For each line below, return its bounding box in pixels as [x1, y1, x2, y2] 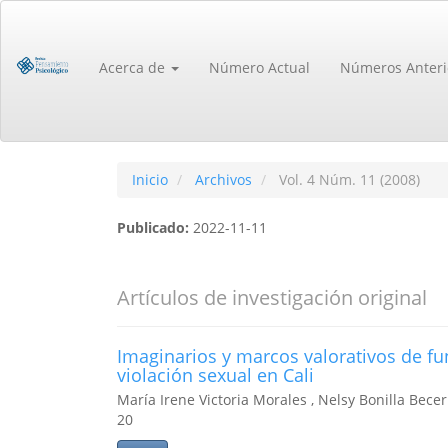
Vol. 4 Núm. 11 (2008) [275, 170, 420, 189]
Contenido [39, 39, 108, 58]
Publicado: [117, 218, 193, 237]
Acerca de [99, 58, 170, 77]
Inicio [132, 170, 168, 189]
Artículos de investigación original [117, 284, 427, 311]
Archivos [195, 170, 252, 189]
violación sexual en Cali [117, 363, 314, 387]
